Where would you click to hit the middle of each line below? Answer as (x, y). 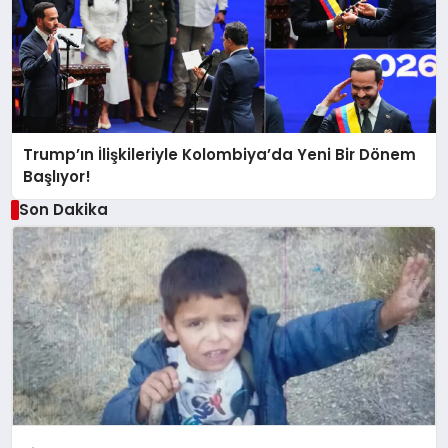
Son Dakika (63, 210)
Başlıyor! (57, 177)
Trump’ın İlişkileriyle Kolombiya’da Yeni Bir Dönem (220, 155)
